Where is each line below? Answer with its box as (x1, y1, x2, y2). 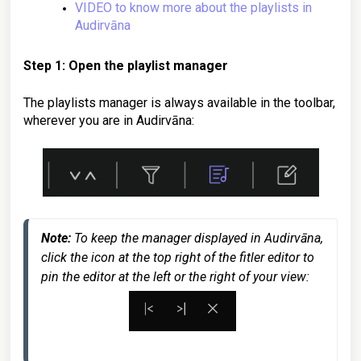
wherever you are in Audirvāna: (23, 113, 194, 128)
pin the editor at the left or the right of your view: (41, 268, 309, 284)
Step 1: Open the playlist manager (23, 58, 228, 73)
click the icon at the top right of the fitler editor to (41, 249, 314, 265)
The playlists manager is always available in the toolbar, (23, 95, 335, 110)
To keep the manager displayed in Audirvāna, (74, 230, 323, 246)
